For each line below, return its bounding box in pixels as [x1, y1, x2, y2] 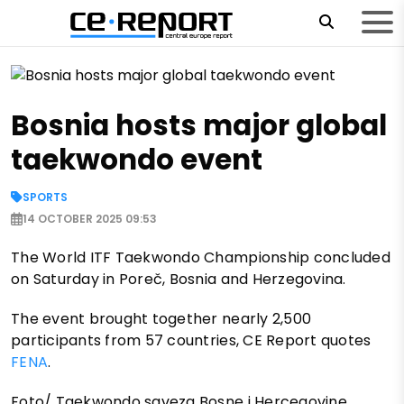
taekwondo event [11, 140, 262, 180]
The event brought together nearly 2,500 [11, 308, 312, 330]
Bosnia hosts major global [11, 106, 387, 146]
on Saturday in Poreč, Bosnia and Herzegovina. [11, 269, 346, 290]
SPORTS [23, 189, 68, 206]
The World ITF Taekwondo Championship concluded [11, 247, 390, 269]
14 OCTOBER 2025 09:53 [23, 211, 157, 227]
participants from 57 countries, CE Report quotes [11, 330, 372, 352]
